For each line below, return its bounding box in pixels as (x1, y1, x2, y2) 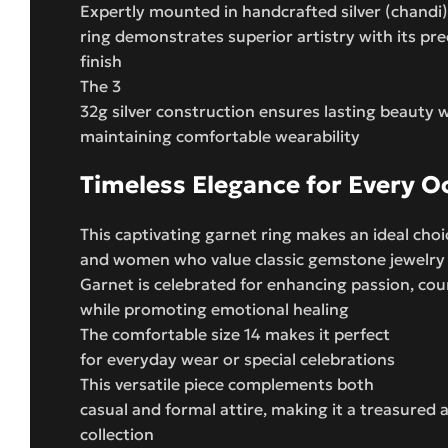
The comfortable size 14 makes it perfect (80, 323, 390, 344)
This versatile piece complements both (80, 373, 374, 394)
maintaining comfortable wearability (80, 125, 360, 146)
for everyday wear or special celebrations (80, 348, 395, 369)
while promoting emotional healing (80, 298, 349, 319)
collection (80, 423, 154, 444)
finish (80, 50, 122, 71)
